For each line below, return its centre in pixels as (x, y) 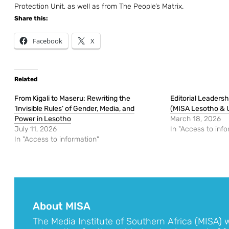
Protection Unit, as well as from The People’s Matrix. (99, 7)
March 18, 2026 (195, 119)
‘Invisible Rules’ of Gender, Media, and (74, 109)
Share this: (31, 19)
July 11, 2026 (36, 129)
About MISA (62, 206)
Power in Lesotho (43, 119)
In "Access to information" (57, 140)
